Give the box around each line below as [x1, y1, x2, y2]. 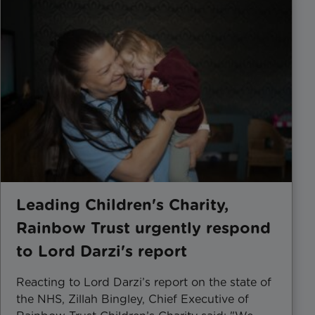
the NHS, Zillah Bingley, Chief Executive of [16, 292, 249, 306]
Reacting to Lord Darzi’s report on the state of [16, 275, 271, 289]
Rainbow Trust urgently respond [16, 218, 271, 237]
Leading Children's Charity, [16, 195, 229, 214]
